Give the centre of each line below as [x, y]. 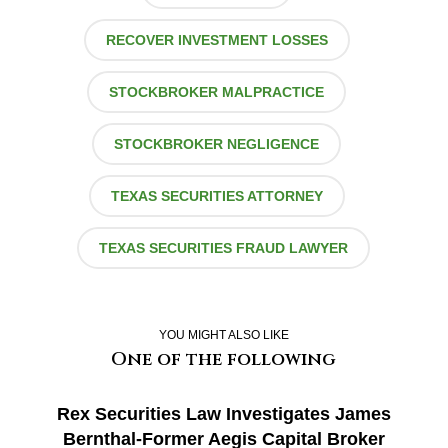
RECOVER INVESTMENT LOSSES [216, 39]
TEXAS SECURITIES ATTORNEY [216, 195]
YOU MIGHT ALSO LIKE [223, 334]
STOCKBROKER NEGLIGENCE [217, 143]
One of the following [224, 359]
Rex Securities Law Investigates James [223, 413]
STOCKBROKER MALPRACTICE [217, 91]
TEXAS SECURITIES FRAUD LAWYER [224, 247]
